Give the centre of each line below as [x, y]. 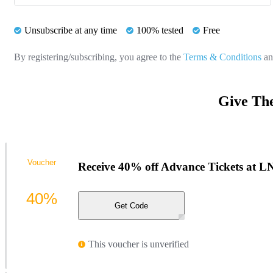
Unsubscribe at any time [71, 30]
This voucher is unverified [139, 244]
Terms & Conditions [222, 57]
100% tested [160, 30]
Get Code [131, 206]
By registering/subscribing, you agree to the [99, 57]
